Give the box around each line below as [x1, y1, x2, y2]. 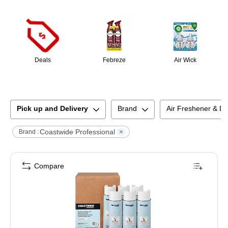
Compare [34, 162, 64, 170]
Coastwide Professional [40, 127, 115, 136]
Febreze [102, 56, 126, 64]
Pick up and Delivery [17, 104, 88, 113]
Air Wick [174, 56, 196, 64]
